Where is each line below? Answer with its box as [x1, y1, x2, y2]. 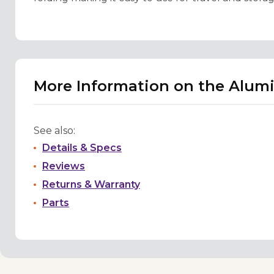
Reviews [42, 160, 85, 172]
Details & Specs [42, 141, 122, 154]
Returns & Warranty [42, 178, 140, 190]
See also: [34, 124, 75, 136]
